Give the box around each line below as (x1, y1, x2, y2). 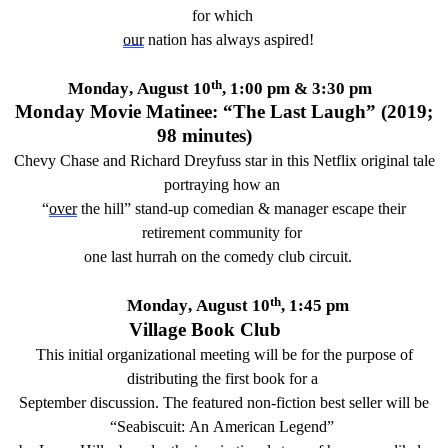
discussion (90, 393, 155, 411)
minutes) (177, 125, 257, 147)
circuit (305, 248, 348, 266)
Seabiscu (117, 417, 173, 435)
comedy (224, 248, 274, 266)
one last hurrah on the (84, 248, 224, 266)
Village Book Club (128, 318, 301, 340)
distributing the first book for (126, 369, 311, 387)
